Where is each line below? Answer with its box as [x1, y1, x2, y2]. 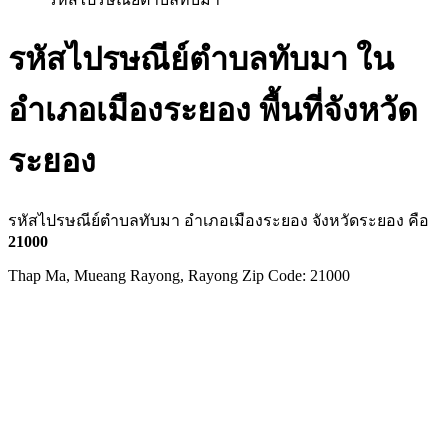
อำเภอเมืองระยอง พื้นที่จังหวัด [8, 92, 418, 129]
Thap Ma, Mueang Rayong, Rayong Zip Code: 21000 [8, 266, 350, 284]
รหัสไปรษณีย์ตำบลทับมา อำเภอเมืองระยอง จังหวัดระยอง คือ [8, 211, 429, 229]
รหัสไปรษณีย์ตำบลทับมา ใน [8, 41, 394, 78]
